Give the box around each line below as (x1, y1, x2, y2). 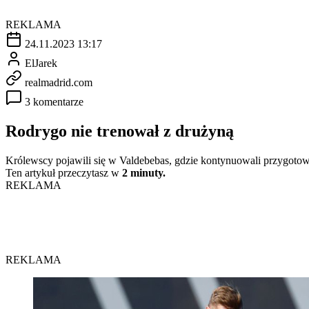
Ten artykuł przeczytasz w (6, 166, 122, 179)
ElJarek (25, 57, 57, 69)
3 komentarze (25, 95, 83, 108)
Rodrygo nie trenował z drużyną (6, 121, 234, 140)
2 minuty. (122, 166, 166, 179)
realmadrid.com (25, 76, 92, 88)
